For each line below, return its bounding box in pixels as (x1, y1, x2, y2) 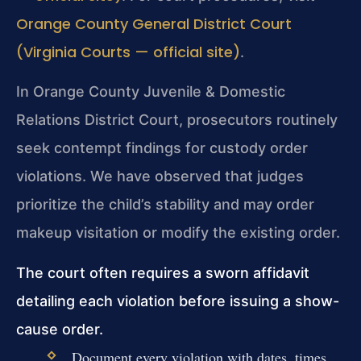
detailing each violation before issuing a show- (16, 292, 339, 309)
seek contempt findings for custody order (16, 139, 308, 157)
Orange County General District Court (16, 13, 292, 34)
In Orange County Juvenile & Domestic (16, 83, 285, 101)
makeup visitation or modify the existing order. (16, 224, 340, 242)
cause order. (16, 320, 103, 338)
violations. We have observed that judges (16, 168, 304, 185)
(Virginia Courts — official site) (16, 41, 240, 62)
